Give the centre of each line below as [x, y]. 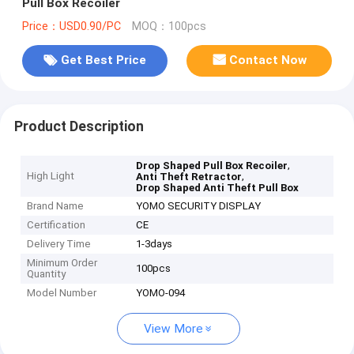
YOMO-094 [161, 293]
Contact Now [268, 60]
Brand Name [56, 206]
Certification [56, 225]
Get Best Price [103, 60]
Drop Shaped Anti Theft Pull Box [218, 188]
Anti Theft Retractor [189, 177]
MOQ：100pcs [169, 26]
